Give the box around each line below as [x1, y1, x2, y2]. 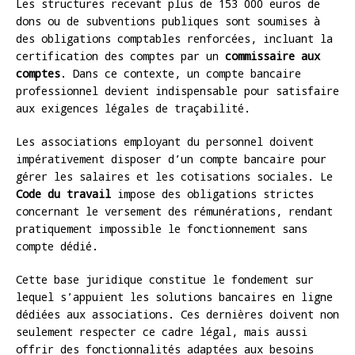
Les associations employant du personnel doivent [16, 133, 314, 149]
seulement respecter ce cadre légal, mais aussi [16, 323, 307, 339]
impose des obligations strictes [111, 185, 314, 201]
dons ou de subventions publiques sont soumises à [16, 13, 320, 29]
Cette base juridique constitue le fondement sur [16, 271, 314, 287]
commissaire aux [225, 48, 320, 63]
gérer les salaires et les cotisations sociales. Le [16, 168, 333, 184]
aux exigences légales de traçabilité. [16, 100, 250, 116]
